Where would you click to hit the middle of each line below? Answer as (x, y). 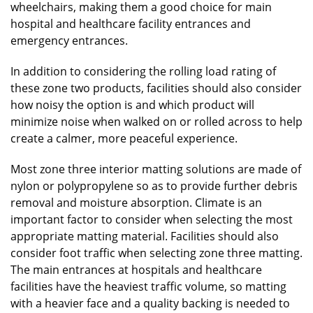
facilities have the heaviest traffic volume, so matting (148, 287)
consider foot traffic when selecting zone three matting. (156, 253)
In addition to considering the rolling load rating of (143, 72)
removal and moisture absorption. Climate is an (136, 203)
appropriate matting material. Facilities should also (145, 236)
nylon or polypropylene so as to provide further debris (154, 186)
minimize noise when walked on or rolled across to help (156, 122)
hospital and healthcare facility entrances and (131, 24)
